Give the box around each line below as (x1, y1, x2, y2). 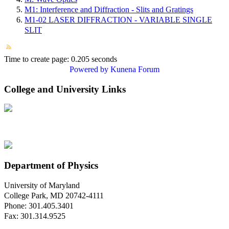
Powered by (70, 64, 108, 74)
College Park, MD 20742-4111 (4, 191, 104, 200)
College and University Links (4, 83, 126, 95)
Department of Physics (4, 160, 98, 171)
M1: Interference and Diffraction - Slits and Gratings (25, 5, 193, 14)
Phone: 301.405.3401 (4, 201, 74, 210)
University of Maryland (4, 180, 80, 190)
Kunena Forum (110, 64, 159, 74)
